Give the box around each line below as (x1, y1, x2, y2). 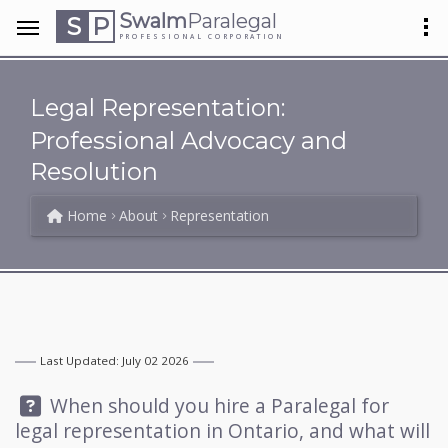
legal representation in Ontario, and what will (15, 417, 430, 444)
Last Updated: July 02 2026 (39, 353, 189, 369)
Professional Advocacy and (30, 126, 347, 155)
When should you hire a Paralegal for (45, 392, 389, 419)
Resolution (30, 157, 158, 186)
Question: (14, 391, 103, 418)
